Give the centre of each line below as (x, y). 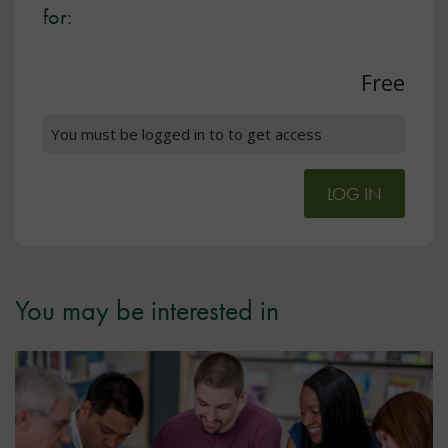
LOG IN (354, 193)
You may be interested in (147, 310)
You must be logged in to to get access (186, 133)
